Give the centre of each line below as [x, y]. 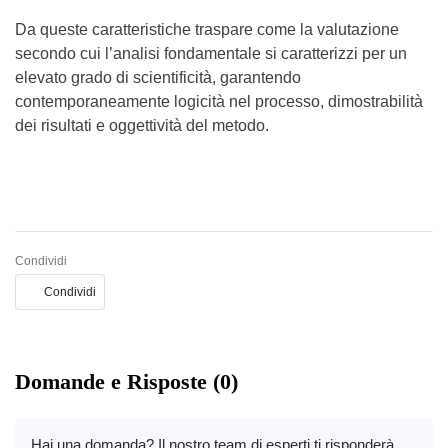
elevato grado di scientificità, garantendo [158, 77]
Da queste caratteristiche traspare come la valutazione [207, 29]
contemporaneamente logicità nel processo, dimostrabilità [219, 101]
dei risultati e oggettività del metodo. [142, 125]
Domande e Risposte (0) [126, 381]
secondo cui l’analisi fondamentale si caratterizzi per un [211, 53]
